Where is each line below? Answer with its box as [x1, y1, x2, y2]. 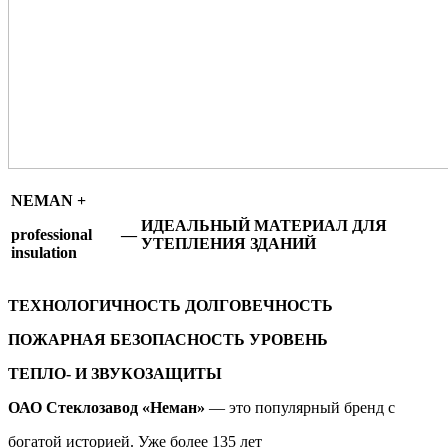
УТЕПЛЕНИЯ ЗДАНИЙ [141, 234, 316, 252]
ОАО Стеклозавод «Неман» [8, 398, 205, 416]
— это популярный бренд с [205, 398, 395, 416]
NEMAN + [11, 191, 86, 209]
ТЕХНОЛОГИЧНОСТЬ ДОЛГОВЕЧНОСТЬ [8, 296, 333, 314]
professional [11, 225, 92, 243]
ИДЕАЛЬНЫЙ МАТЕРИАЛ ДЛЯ [141, 216, 387, 234]
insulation [11, 243, 77, 261]
